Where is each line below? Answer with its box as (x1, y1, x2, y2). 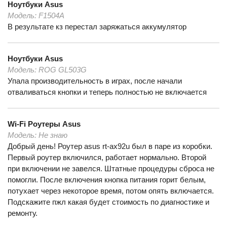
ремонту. (8, 209, 37, 217)
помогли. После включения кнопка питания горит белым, (8, 175, 206, 184)
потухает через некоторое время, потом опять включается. (8, 186, 214, 195)
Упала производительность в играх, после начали (8, 77, 182, 85)
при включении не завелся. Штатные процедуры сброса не (8, 164, 214, 173)
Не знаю (39, 131, 67, 139)
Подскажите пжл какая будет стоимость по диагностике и (8, 198, 209, 206)
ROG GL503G (39, 65, 87, 74)
